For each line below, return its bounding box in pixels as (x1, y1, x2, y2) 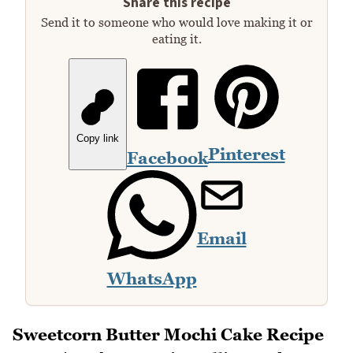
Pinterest (207, 144, 285, 165)
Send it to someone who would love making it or (40, 15, 313, 30)
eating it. (151, 32, 202, 46)
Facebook (126, 148, 208, 169)
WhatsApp (106, 269, 197, 289)
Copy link (76, 132, 119, 145)
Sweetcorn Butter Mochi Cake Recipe (13, 325, 324, 345)
